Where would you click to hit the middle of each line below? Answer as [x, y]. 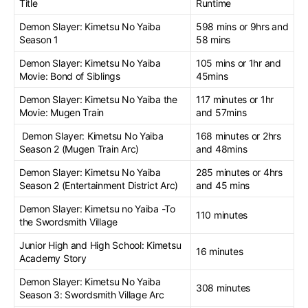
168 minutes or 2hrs [239, 135]
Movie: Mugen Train [62, 112]
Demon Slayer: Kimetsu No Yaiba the [98, 99]
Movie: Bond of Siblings [70, 76]
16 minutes [220, 251]
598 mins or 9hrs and [242, 26]
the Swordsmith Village [69, 221]
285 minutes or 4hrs [239, 172]
